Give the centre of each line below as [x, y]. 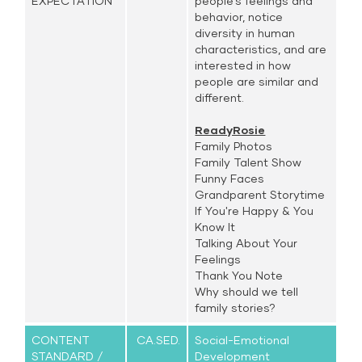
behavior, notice [239, 17]
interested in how [243, 65]
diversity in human [245, 33]
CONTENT [61, 340]
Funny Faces [230, 178]
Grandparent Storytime [260, 194]
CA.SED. [157, 340]
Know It [215, 227]
